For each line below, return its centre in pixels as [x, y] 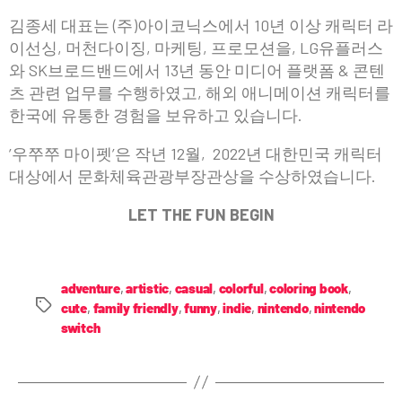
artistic [148, 288]
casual [194, 288]
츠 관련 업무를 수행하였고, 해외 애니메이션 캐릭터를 [200, 92]
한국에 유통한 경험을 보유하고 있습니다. [156, 114]
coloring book [309, 288]
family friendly [135, 307]
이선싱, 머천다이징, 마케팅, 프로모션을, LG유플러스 [196, 47]
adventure [91, 288]
